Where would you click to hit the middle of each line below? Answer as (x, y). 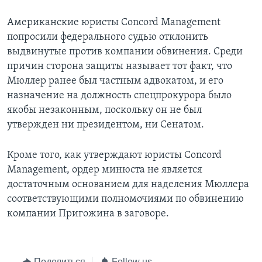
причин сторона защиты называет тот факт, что (120, 67)
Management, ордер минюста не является (105, 170)
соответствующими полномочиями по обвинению (125, 199)
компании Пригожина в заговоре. (88, 214)
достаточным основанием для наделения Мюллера (128, 185)
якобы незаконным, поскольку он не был (104, 111)
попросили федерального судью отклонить (108, 37)
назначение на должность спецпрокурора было (119, 96)
